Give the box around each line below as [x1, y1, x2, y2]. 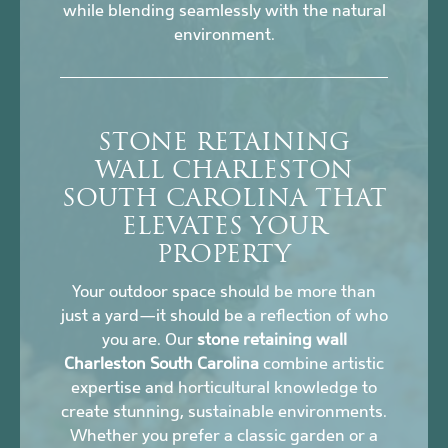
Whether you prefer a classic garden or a [70, 426, 378, 446]
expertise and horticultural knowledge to [71, 378, 377, 398]
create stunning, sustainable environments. [61, 402, 387, 422]
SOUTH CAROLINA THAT [61, 188, 387, 213]
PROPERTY [157, 244, 291, 269]
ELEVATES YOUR [121, 216, 327, 241]
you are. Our [101, 330, 197, 350]
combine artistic [259, 354, 384, 374]
